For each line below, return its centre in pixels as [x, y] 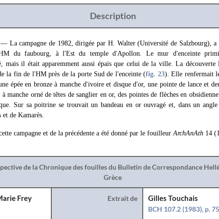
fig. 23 [155, 74]
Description [113, 16]
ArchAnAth [188, 133]
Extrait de [123, 198]
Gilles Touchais [173, 198]
